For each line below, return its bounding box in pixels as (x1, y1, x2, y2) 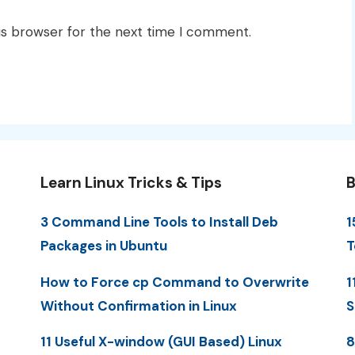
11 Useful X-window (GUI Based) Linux (40, 333, 282, 351)
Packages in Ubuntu (40, 237, 167, 255)
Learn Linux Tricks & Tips (40, 173, 222, 193)
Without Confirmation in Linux (40, 296, 237, 315)
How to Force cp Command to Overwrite (40, 273, 309, 291)
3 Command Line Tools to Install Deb (40, 213, 278, 231)
